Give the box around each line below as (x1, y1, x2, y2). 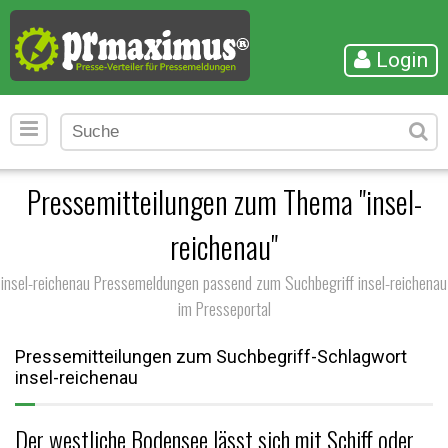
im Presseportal (177, 295, 271, 321)
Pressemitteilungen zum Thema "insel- (26, 179, 422, 224)
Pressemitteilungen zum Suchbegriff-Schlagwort (15, 346, 407, 367)
